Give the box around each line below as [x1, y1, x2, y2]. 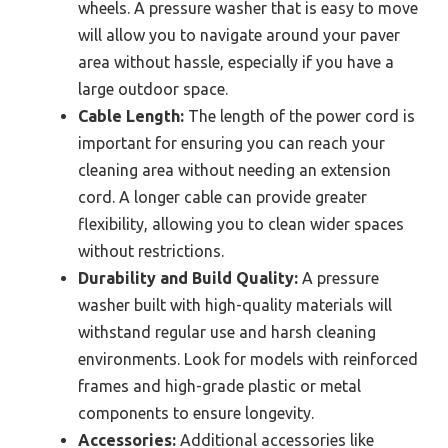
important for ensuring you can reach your [78, 134, 385, 153]
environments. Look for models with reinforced [78, 350, 418, 369]
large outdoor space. [78, 80, 228, 99]
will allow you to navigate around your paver [78, 26, 400, 45]
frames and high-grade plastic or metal [78, 377, 361, 396]
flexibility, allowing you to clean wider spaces [78, 215, 404, 234]
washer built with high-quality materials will [78, 296, 392, 315]
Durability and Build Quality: [78, 269, 298, 288]
